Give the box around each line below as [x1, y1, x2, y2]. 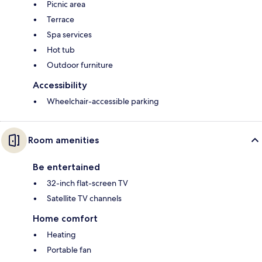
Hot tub [47, 44, 75, 56]
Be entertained [33, 161, 100, 173]
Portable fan [47, 244, 91, 256]
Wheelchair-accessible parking [47, 96, 159, 107]
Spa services [47, 29, 92, 40]
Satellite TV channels [47, 193, 122, 204]
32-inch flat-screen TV [47, 178, 128, 189]
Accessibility [33, 80, 87, 91]
